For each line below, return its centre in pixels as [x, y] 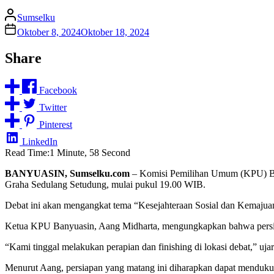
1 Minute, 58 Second [90, 153]
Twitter [53, 107]
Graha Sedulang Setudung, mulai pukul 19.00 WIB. [105, 184]
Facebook [58, 90]
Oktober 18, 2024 [115, 32]
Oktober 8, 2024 [49, 32]
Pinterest [56, 124]
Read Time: [27, 153]
